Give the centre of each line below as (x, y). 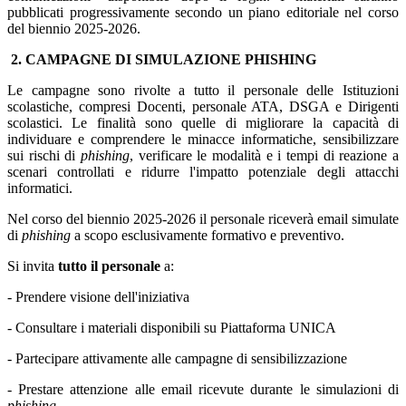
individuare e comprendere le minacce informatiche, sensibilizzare (203, 140)
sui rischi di (44, 156)
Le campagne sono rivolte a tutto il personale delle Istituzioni (203, 91)
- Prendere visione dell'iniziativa (98, 297)
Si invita (33, 266)
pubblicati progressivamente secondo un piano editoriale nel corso (203, 13)
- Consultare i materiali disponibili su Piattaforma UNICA (172, 328)
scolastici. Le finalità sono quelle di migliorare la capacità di (203, 123)
